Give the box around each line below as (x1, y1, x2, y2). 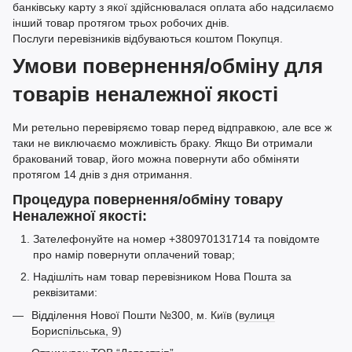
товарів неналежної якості (13, 83, 278, 106)
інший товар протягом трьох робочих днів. (13, 16, 233, 30)
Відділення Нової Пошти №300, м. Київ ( (31, 308, 239, 321)
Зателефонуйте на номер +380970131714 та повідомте (33, 232, 320, 245)
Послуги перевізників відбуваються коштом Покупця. (13, 32, 283, 46)
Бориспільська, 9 (31, 324, 118, 337)
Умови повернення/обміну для (13, 55, 323, 78)
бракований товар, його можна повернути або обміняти (13, 152, 299, 166)
